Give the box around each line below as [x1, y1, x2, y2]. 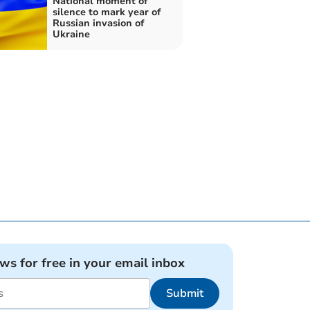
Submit [166, 286, 203, 302]
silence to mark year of [52, 5, 161, 19]
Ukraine [52, 27, 90, 41]
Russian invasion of [52, 16, 144, 30]
